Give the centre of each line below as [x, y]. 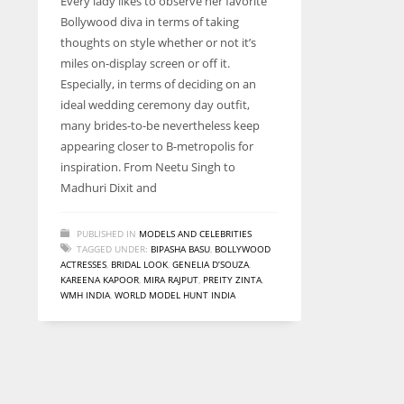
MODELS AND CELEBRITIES [195, 234]
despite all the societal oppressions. [133, 28]
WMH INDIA [85, 295]
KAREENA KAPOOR [100, 280]
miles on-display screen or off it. [145, 63]
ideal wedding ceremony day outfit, [155, 105]
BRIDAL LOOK [139, 264]
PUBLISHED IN [106, 234]
